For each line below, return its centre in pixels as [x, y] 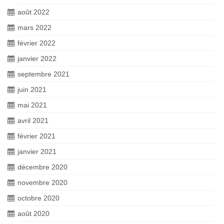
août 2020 [33, 213]
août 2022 [33, 12]
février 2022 [36, 43]
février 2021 [36, 136]
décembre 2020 [42, 167]
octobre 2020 [38, 198]
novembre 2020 [42, 182]
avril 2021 [33, 120]
